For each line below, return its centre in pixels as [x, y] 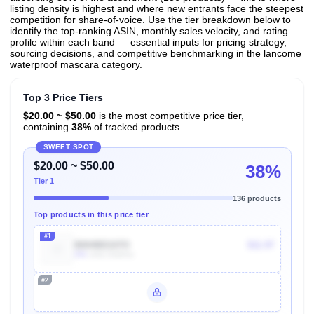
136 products [257, 198]
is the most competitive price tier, [170, 116]
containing [47, 127]
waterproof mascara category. [76, 65]
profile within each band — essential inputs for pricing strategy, [148, 42]
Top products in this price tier [91, 214]
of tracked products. [136, 127]
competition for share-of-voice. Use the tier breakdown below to [150, 20]
